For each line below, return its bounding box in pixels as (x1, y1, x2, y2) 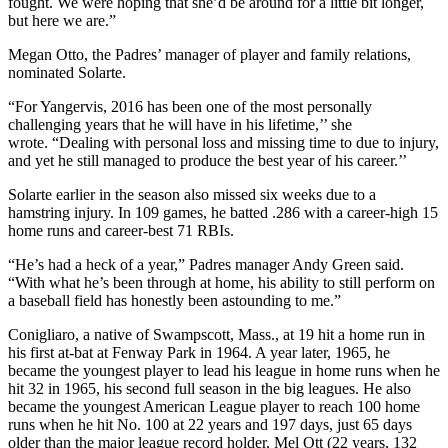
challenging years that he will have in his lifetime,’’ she (8, 115, 352, 133)
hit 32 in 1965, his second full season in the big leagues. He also (8, 379, 411, 397)
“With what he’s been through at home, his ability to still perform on (8, 273, 435, 291)
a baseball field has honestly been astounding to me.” (8, 291, 341, 309)
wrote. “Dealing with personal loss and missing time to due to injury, (8, 133, 439, 151)
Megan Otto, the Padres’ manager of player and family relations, (8, 45, 411, 63)
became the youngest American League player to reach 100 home (8, 397, 420, 415)
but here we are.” (8, 11, 116, 29)
